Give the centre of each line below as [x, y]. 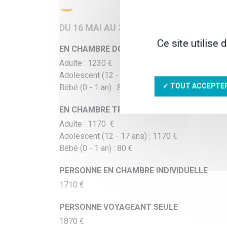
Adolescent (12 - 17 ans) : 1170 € [118, 137]
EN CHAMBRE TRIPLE [99, 110]
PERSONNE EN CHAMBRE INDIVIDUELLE [134, 171]
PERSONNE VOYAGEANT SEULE [119, 207]
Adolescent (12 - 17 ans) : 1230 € [119, 76]
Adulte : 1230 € [86, 64]
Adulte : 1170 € [87, 124]
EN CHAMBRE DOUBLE [101, 49]
